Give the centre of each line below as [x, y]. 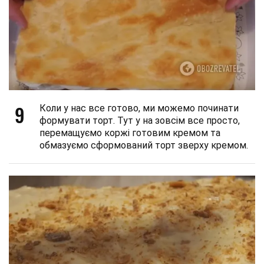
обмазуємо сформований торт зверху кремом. [144, 146]
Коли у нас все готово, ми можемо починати [139, 108]
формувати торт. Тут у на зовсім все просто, [140, 121]
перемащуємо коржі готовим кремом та [130, 133]
